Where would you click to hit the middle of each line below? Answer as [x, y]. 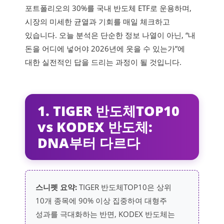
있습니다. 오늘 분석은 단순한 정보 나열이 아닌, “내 [110, 35]
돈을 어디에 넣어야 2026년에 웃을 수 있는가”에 [105, 49]
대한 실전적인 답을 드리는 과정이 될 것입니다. [103, 62]
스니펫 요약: [56, 187]
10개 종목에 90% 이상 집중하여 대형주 [101, 201]
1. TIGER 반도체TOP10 [108, 111]
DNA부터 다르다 [89, 143]
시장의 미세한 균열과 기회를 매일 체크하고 [97, 22]
